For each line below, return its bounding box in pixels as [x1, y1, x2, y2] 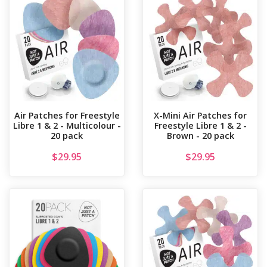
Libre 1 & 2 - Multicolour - [13, 120, 121, 132]
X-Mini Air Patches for [154, 110, 247, 122]
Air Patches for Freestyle [14, 110, 120, 122]
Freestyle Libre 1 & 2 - [154, 120, 247, 132]
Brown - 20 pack [166, 130, 234, 142]
